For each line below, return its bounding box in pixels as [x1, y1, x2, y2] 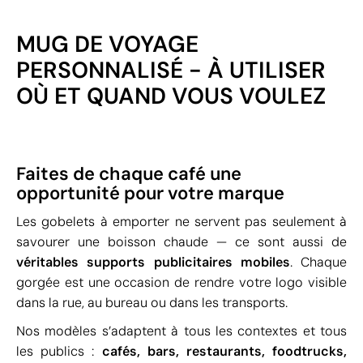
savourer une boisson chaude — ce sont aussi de [16, 233, 347, 250]
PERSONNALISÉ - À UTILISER [16, 55, 326, 85]
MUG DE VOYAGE [16, 29, 199, 59]
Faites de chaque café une [16, 162, 241, 186]
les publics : [16, 343, 102, 360]
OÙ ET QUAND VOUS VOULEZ [16, 81, 326, 111]
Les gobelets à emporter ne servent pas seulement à [16, 213, 347, 230]
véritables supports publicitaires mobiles [16, 254, 290, 271]
